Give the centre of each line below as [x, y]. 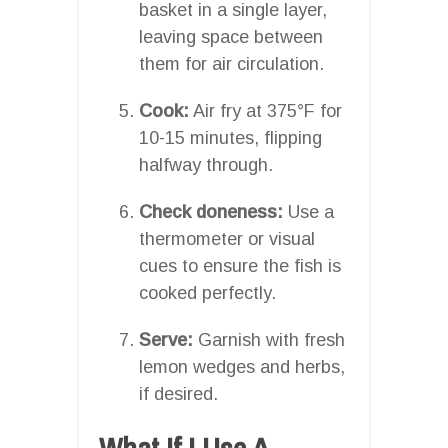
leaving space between [231, 36]
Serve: [166, 339]
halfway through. [206, 164]
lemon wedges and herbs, [242, 366]
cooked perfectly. [207, 292]
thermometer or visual [227, 238]
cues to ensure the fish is [240, 265]
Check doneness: [211, 211]
